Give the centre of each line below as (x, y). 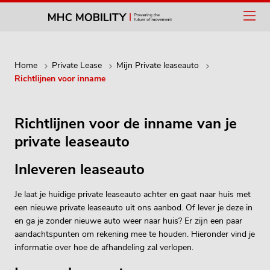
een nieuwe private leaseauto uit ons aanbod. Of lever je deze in (133, 208)
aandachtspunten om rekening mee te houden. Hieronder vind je (135, 234)
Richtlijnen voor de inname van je (126, 124)
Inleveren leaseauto (80, 169)
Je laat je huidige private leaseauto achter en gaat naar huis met (133, 194)
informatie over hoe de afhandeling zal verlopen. (104, 247)
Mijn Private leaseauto (158, 65)
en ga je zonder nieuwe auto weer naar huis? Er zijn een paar (128, 221)
